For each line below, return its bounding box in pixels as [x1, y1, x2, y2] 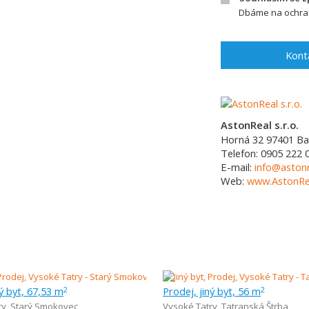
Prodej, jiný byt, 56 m [163, 284, 261, 298]
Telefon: [221, 146, 261, 160]
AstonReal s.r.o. [221, 118, 299, 132]
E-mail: [221, 160, 255, 174]
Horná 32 [221, 132, 263, 146]
